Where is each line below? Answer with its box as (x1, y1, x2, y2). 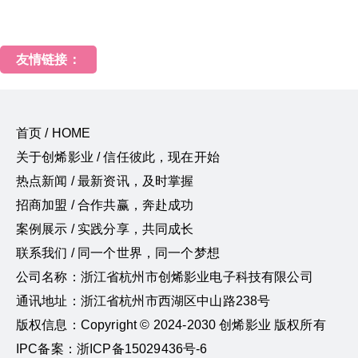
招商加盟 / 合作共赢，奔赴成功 (16, 197, 194, 212)
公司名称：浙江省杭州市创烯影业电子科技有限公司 (16, 269, 313, 284)
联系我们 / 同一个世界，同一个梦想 (16, 245, 220, 260)
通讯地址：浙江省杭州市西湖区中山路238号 (16, 293, 271, 308)
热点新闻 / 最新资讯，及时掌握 (16, 173, 194, 188)
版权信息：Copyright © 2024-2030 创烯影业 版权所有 (16, 317, 326, 332)
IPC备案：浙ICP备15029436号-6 (16, 341, 208, 356)
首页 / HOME (16, 125, 91, 140)
